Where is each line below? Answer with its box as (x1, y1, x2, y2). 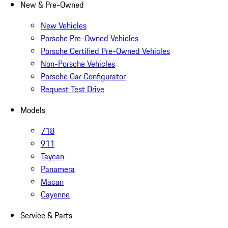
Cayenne (41, 188, 70, 201)
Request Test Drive (41, 82, 104, 95)
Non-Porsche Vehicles (41, 57, 115, 70)
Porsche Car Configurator (41, 70, 126, 82)
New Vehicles (41, 19, 87, 32)
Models (20, 103, 45, 116)
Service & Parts (20, 209, 72, 221)
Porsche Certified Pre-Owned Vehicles (41, 44, 170, 57)
